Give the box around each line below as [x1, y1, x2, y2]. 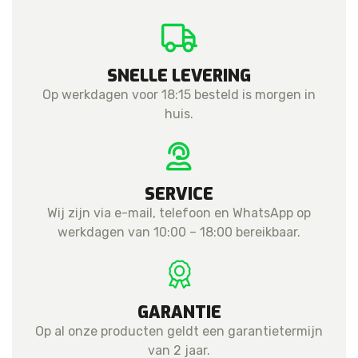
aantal [11, 2, 50, 18]
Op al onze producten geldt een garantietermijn [35, 324, 323, 340]
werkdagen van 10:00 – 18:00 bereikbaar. [58, 225, 300, 241]
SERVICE [145, 183, 213, 206]
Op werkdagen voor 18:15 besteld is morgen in [42, 87, 316, 103]
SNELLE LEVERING [107, 65, 251, 88]
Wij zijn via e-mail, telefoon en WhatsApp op [47, 205, 311, 221]
